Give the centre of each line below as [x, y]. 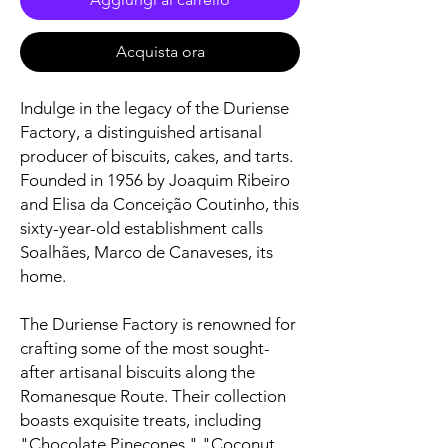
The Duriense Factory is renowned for [158, 324]
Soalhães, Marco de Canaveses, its [146, 252]
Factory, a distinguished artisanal [141, 132]
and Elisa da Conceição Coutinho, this [159, 204]
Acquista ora [160, 52]
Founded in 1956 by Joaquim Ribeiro [155, 180]
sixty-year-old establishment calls [141, 228]
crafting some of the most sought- [145, 348]
